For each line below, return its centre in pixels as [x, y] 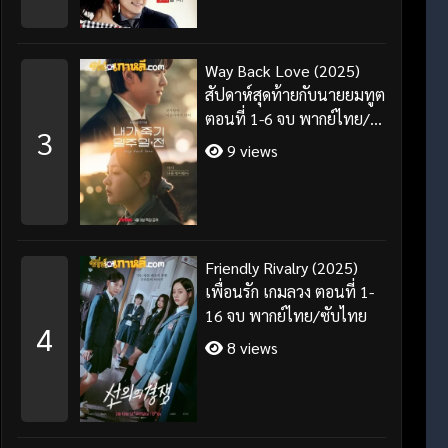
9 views [251, 151]
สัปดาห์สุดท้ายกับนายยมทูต [295, 95]
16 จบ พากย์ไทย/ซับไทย [286, 315]
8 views [251, 347]
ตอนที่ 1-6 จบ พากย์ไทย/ [288, 119]
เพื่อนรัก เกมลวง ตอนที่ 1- [290, 291]
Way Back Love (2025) [283, 71]
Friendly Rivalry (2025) [282, 267]
